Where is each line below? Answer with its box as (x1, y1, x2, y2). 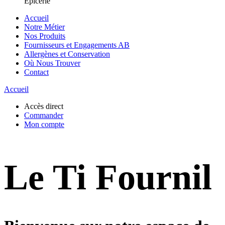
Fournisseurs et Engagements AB (24, 41, 130, 49)
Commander (24, 111, 63, 120)
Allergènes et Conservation (24, 50, 110, 58)
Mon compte (24, 120, 64, 129)
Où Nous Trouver (24, 59, 80, 67)
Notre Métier (24, 23, 65, 31)
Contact (24, 68, 49, 76)
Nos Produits (24, 32, 65, 40)
